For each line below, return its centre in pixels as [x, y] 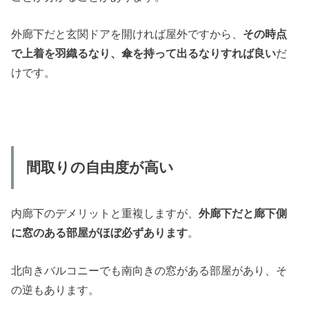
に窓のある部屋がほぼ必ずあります [100, 233]
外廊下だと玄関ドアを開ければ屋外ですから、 [127, 34]
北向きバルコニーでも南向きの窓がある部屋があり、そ [149, 270]
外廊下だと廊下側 [243, 213]
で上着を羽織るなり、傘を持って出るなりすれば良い [144, 53]
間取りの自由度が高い [100, 167]
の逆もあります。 [56, 289]
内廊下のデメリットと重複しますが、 [105, 213]
